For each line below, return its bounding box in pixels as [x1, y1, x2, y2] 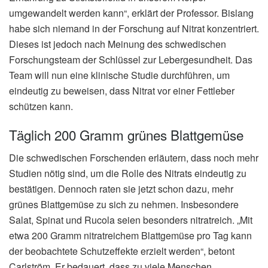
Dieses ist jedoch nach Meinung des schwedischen [9, 37, 226, 51]
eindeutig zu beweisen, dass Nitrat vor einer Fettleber [9, 84, 234, 98]
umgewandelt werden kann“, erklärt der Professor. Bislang [9, 6, 254, 20]
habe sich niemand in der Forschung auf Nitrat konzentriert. [9, 22, 259, 36]
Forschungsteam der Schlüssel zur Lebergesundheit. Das [9, 53, 252, 67]
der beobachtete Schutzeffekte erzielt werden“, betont [9, 243, 234, 258]
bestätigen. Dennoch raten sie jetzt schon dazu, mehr [9, 181, 233, 196]
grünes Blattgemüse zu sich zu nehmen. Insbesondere [9, 197, 239, 211]
